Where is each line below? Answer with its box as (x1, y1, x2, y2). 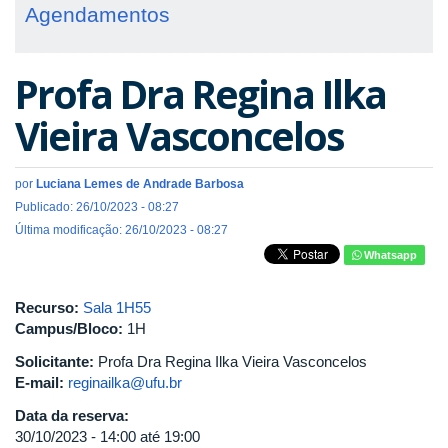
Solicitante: (15, 353, 98, 370)
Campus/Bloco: (15, 320, 127, 337)
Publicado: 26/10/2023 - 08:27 (15, 200, 179, 214)
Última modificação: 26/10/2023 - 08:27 (15, 223, 228, 237)
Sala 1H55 (83, 299, 151, 316)
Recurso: (15, 299, 83, 316)
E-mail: (15, 374, 68, 391)
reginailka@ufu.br (68, 374, 182, 391)
